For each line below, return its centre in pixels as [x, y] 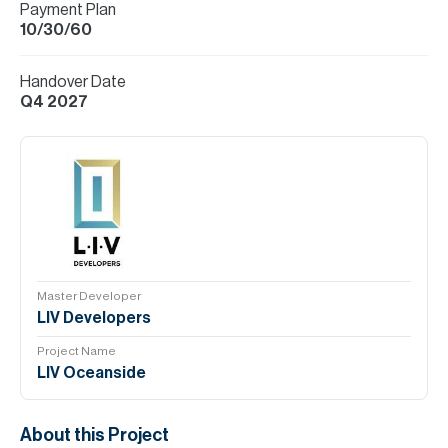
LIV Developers [94, 318]
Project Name [76, 351]
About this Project [94, 435]
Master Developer [89, 296]
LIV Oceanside [91, 373]
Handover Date [73, 82]
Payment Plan [68, 10]
